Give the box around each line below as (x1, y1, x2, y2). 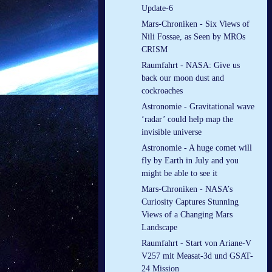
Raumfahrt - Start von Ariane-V (141, 239, 251, 248)
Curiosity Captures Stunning (141, 197, 239, 207)
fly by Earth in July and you (141, 156, 239, 166)
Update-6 (141, 4, 173, 13)
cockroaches (141, 86, 183, 96)
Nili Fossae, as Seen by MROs (141, 32, 245, 42)
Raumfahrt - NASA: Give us (141, 61, 240, 70)
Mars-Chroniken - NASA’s (141, 185, 233, 194)
